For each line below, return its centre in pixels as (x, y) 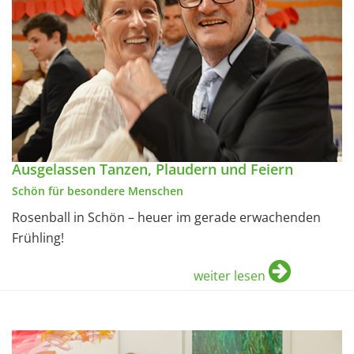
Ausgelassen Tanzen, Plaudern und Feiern (153, 169)
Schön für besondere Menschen (98, 191)
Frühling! (38, 238)
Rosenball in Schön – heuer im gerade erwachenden (166, 218)
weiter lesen (230, 276)
